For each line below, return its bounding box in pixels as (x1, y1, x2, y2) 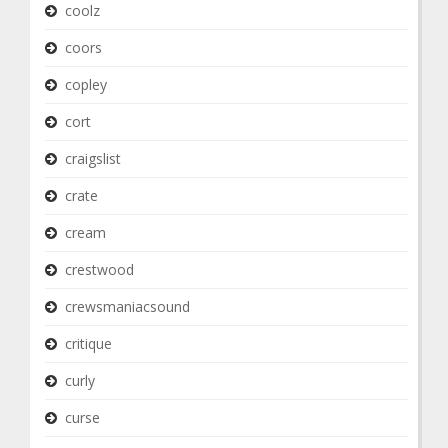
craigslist (65, 149, 121, 168)
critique (65, 334, 112, 353)
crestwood (65, 260, 134, 279)
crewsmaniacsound (65, 297, 190, 316)
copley (65, 75, 107, 94)
